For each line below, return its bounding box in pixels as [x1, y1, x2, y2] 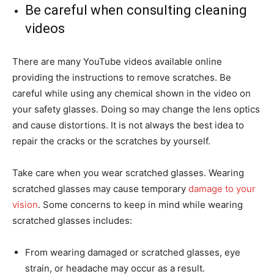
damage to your [188, 183, 256, 195]
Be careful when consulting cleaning [25, 2, 247, 18]
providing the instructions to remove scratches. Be [12, 72, 231, 84]
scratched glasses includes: [12, 215, 132, 227]
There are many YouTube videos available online [12, 56, 222, 68]
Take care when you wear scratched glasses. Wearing [12, 167, 244, 179]
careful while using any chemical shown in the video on [12, 87, 251, 100]
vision [12, 199, 38, 211]
